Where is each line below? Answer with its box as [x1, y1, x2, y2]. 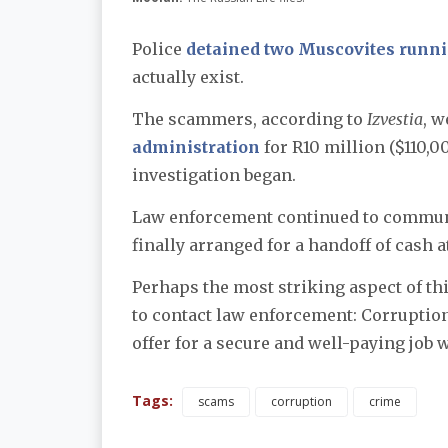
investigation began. [132, 164, 296, 185]
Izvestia [367, 108, 423, 129]
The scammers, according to [132, 108, 367, 129]
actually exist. [132, 66, 244, 87]
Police [132, 38, 186, 59]
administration [132, 136, 260, 157]
